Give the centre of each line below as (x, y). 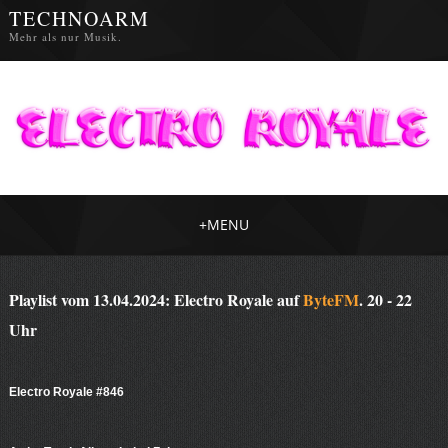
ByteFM (330, 300)
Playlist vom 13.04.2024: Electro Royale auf (155, 300)
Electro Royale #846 (66, 392)
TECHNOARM (79, 18)
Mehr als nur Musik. (65, 36)
